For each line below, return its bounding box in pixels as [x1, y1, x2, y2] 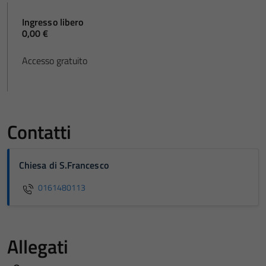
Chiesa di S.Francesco [19, 157, 109, 172]
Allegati [7, 232, 68, 261]
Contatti [7, 117, 71, 146]
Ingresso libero [22, 14, 84, 29]
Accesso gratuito [22, 53, 87, 68]
